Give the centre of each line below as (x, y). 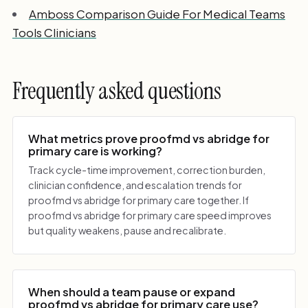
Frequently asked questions (117, 91)
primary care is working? (96, 151)
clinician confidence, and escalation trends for (135, 185)
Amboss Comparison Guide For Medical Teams (157, 14)
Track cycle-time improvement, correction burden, (147, 170)
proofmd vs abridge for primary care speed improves (150, 216)
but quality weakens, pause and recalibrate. (128, 231)
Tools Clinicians (54, 33)
